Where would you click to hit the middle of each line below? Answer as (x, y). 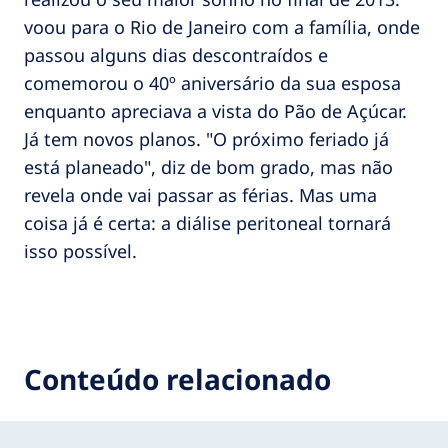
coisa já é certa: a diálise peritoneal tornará (207, 222)
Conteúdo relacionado (177, 378)
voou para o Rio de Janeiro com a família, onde (222, 26)
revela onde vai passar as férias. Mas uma (200, 194)
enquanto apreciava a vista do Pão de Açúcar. (218, 110)
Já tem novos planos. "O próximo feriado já (206, 138)
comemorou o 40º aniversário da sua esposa (212, 82)
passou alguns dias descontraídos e (176, 54)
